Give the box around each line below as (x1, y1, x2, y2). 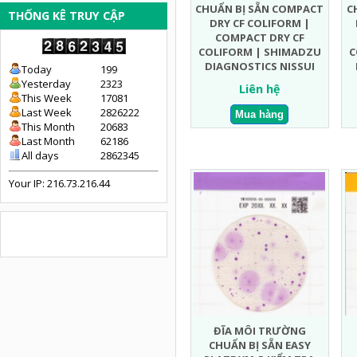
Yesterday (22, 76, 71, 91)
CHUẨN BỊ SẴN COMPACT (195, 2, 324, 17)
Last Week (22, 105, 72, 120)
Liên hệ (239, 81, 280, 97)
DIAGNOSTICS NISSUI (204, 59, 315, 74)
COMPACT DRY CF (214, 30, 304, 45)
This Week (22, 91, 72, 105)
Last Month (22, 134, 75, 148)
